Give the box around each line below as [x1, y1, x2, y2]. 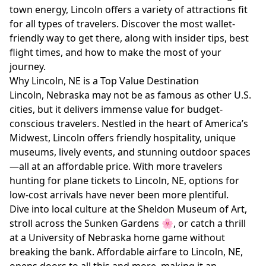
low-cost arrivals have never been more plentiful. [9, 188, 229, 201]
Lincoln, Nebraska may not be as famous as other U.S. [9, 88, 251, 102]
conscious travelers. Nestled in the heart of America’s [9, 117, 248, 130]
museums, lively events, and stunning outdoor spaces [9, 145, 251, 159]
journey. [9, 60, 46, 73]
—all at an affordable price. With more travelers [9, 160, 223, 173]
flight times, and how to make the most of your [9, 46, 221, 59]
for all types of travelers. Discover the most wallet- [9, 17, 235, 30]
